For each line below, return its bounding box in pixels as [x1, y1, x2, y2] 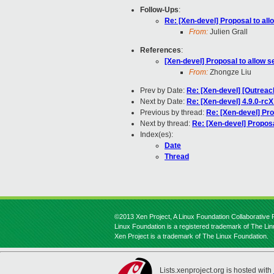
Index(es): [140, 130, 173, 139]
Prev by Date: [140, 86, 187, 95]
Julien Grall [208, 28, 248, 37]
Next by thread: [140, 119, 192, 128]
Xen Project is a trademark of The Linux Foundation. [114, 232, 268, 240]
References [140, 46, 181, 55]
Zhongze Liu [208, 68, 251, 77]
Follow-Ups [140, 6, 179, 15]
